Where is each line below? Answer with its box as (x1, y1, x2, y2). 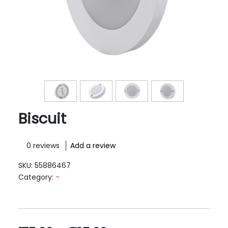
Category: (18, 172, 55, 183)
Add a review (70, 140, 116, 151)
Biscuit (18, 108, 66, 129)
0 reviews (26, 140, 62, 151)
